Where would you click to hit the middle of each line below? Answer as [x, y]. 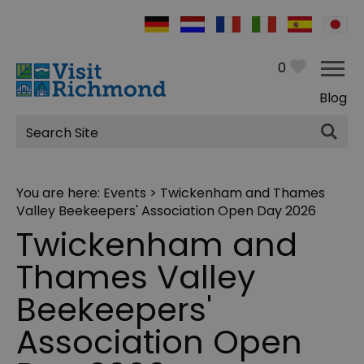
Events [125, 193]
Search [50, 141]
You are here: [60, 193]
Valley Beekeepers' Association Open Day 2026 [166, 211]
